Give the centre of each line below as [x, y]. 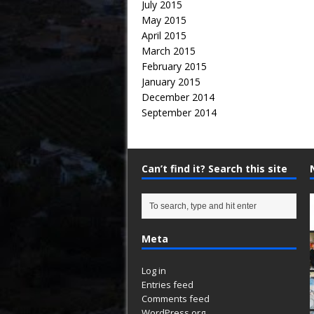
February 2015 [174, 66]
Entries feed [168, 285]
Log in [154, 271]
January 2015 [171, 82]
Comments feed [176, 299]
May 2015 [164, 20]
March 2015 [169, 51]
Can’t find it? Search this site [214, 169]
